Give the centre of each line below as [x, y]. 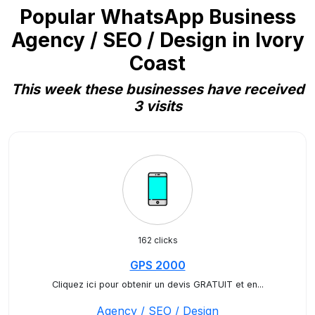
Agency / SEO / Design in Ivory [157, 40]
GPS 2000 [157, 265]
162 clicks [157, 240]
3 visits [157, 106]
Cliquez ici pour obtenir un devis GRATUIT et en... [157, 284]
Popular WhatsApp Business [157, 17]
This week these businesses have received [157, 89]
